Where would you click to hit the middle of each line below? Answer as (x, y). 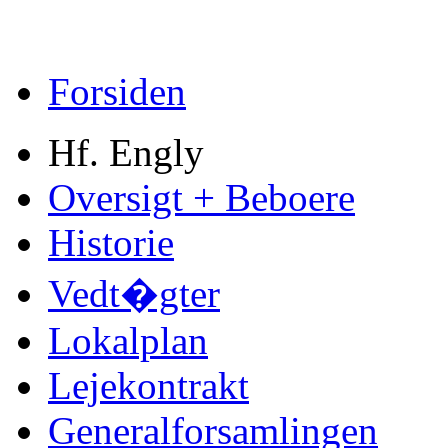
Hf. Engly (126, 152)
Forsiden (117, 91)
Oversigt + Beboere (201, 197)
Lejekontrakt (148, 385)
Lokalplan (128, 340)
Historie (111, 242)
